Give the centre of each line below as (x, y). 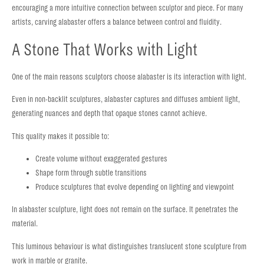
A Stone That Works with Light (105, 49)
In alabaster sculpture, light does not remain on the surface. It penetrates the (125, 210)
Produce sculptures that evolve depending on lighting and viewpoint (135, 187)
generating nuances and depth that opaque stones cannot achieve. (109, 114)
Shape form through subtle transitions (91, 173)
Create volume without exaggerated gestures (101, 159)
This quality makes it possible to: (60, 136)
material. (25, 224)
